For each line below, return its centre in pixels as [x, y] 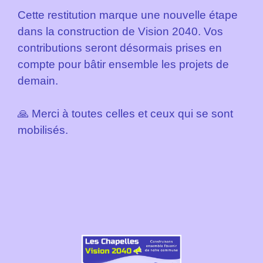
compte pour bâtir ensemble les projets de [123, 65]
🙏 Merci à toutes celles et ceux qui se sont [125, 114]
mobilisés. [43, 130]
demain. [38, 81]
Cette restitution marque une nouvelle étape [128, 15]
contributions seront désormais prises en [120, 48]
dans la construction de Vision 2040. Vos [120, 32]
